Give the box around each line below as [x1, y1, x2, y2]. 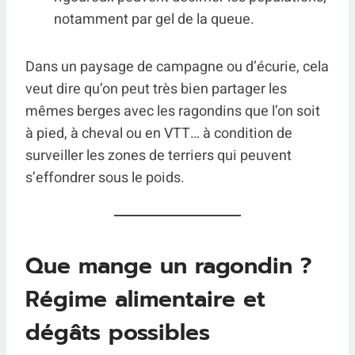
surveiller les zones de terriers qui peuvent [25, 145, 292, 166]
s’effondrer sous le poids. [25, 167, 185, 189]
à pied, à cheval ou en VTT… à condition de [25, 123, 292, 144]
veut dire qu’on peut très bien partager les [25, 78, 287, 100]
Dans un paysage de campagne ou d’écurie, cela [25, 56, 329, 78]
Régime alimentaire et [25, 282, 265, 316]
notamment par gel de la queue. [54, 9, 254, 30]
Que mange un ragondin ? [25, 249, 312, 283]
